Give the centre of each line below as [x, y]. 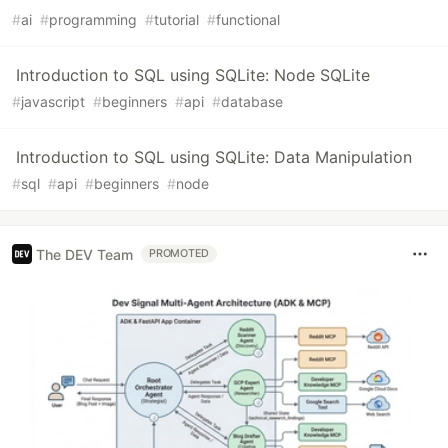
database [252, 102]
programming [93, 20]
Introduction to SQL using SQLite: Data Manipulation [214, 157]
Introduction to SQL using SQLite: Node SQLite [193, 75]
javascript [53, 102]
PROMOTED [179, 254]
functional [248, 20]
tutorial [176, 20]
